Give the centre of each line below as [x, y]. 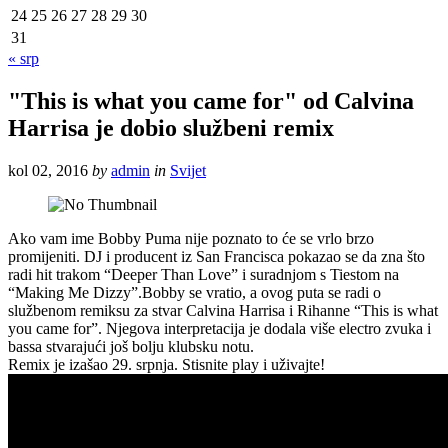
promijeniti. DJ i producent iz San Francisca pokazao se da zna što [216, 256]
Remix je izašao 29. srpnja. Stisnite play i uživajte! [166, 364]
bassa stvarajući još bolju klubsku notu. [131, 346]
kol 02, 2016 [48, 170]
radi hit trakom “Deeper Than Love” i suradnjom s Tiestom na [203, 274]
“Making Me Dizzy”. [75, 292]
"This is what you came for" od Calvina [211, 100]
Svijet [188, 170]
